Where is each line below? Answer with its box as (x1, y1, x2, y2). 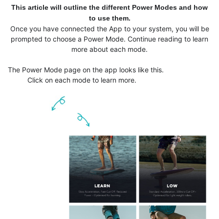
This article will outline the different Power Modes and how (11, 3, 208, 11)
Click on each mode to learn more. (8, 76, 136, 84)
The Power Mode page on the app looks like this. (8, 66, 211, 74)
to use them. (88, 14, 131, 22)
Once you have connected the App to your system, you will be (10, 24, 209, 33)
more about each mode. (71, 45, 148, 53)
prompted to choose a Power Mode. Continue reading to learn (11, 35, 208, 43)
